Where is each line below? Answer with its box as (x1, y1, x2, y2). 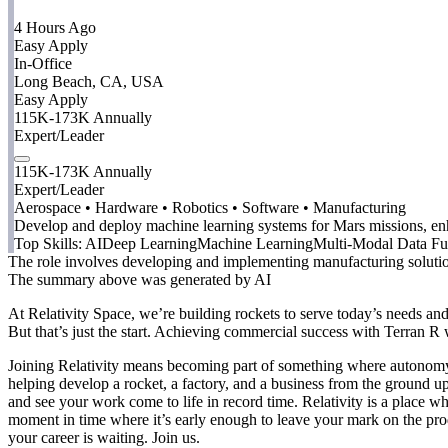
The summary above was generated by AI (8, 271, 271, 289)
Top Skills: (14, 235, 82, 253)
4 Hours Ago (14, 19, 96, 37)
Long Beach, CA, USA (14, 73, 164, 91)
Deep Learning (102, 235, 197, 253)
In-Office (14, 55, 72, 73)
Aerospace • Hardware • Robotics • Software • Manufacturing (14, 199, 406, 217)
